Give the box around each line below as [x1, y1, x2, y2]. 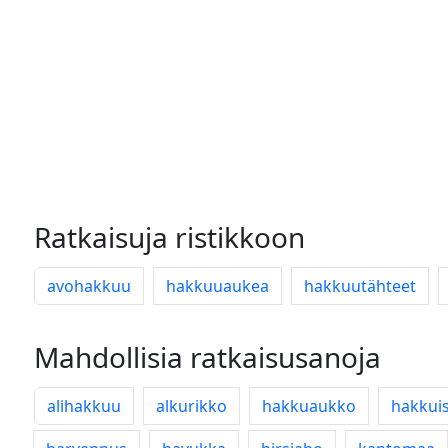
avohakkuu [47, 275, 131, 297]
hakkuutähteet [304, 275, 416, 297]
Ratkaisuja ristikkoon [34, 218, 305, 256]
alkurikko [156, 395, 227, 417]
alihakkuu [47, 395, 121, 417]
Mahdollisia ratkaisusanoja [34, 338, 381, 376]
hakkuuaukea [166, 275, 269, 297]
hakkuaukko [262, 395, 356, 417]
